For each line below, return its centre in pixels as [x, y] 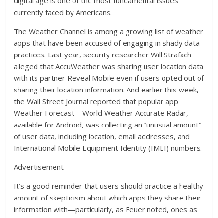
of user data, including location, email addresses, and [102, 136]
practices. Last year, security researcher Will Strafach [103, 55]
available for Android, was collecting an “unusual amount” [108, 125]
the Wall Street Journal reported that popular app [96, 101]
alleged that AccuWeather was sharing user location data [109, 66]
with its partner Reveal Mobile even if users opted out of [109, 78]
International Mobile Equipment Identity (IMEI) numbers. [108, 148]
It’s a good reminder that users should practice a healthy [109, 186]
